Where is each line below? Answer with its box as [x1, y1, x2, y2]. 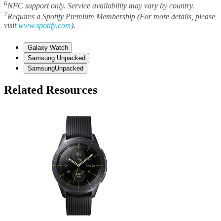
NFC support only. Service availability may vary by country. [7, 1, 194, 10]
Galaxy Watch [28, 44, 68, 52]
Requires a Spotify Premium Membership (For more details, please [7, 12, 215, 21]
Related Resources [4, 83, 97, 96]
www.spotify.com [18, 21, 71, 30]
